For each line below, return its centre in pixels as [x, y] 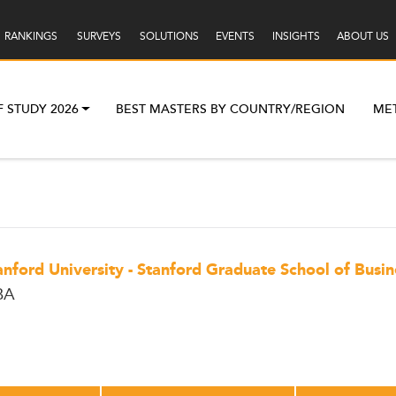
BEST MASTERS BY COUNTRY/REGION [231, 109]
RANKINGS [30, 36]
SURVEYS [99, 36]
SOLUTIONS [169, 36]
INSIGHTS [296, 36]
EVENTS [235, 36]
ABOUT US [362, 36]
